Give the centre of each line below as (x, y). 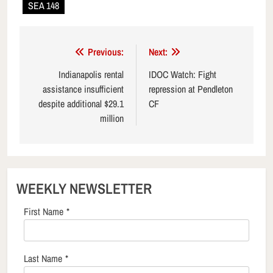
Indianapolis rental (91, 75)
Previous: (106, 52)
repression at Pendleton (191, 89)
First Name (44, 212)
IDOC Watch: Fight (183, 75)
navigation (61, 77)
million (112, 119)
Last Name (43, 259)
